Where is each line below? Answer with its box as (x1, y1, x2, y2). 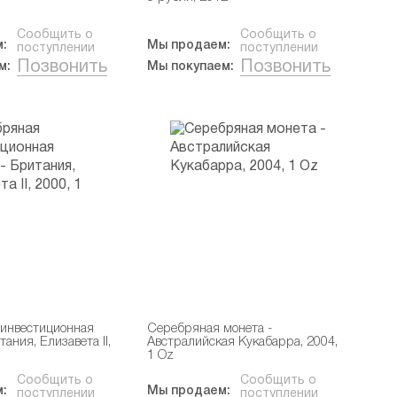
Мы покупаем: (147, 61, 235, 73)
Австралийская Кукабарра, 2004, (147, 337, 339, 348)
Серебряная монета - (147, 323, 273, 335)
